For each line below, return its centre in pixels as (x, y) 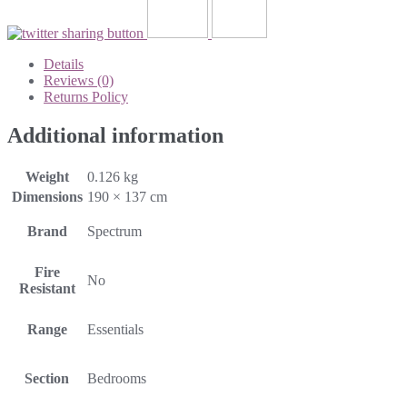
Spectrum (114, 231)
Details (64, 64)
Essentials (115, 329)
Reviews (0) (79, 80)
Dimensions (47, 196)
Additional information (115, 135)
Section (47, 378)
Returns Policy (86, 96)
